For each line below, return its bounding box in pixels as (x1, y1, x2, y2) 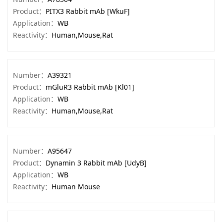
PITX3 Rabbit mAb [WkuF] (46, 6, 130, 16)
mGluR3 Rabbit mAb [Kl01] (46, 82, 134, 92)
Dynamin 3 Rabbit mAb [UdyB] (46, 158, 147, 167)
